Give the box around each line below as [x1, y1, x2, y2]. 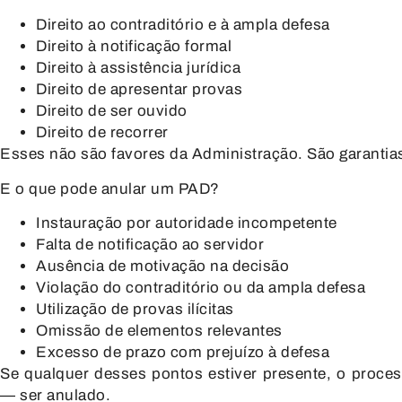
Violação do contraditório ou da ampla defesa [36, 279, 365, 297]
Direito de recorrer [36, 124, 169, 142]
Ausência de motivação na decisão [36, 258, 289, 275]
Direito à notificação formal [36, 38, 232, 56]
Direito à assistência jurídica [36, 59, 240, 77]
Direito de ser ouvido [36, 102, 188, 120]
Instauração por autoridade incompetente [36, 214, 337, 232]
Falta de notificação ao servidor [36, 236, 264, 254]
